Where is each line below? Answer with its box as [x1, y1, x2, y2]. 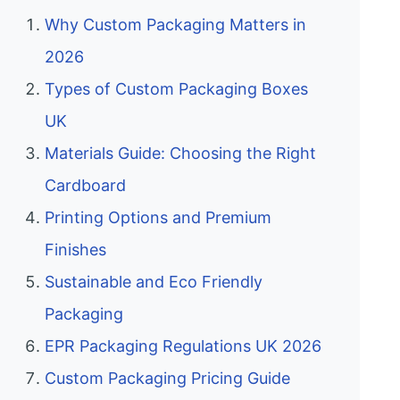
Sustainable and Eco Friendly [45, 272, 262, 292]
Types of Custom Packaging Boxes [45, 79, 308, 99]
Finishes [45, 240, 106, 260]
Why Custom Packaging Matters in [45, 15, 306, 35]
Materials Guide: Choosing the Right [45, 144, 316, 163]
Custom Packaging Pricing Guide [45, 369, 290, 388]
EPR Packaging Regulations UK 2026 [45, 337, 321, 356]
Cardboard [45, 176, 126, 196]
